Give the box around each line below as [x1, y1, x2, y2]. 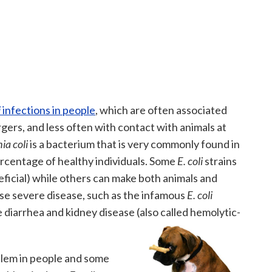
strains [205, 154, 237, 168]
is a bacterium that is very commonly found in [28, 137, 240, 151]
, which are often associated [95, 103, 227, 117]
